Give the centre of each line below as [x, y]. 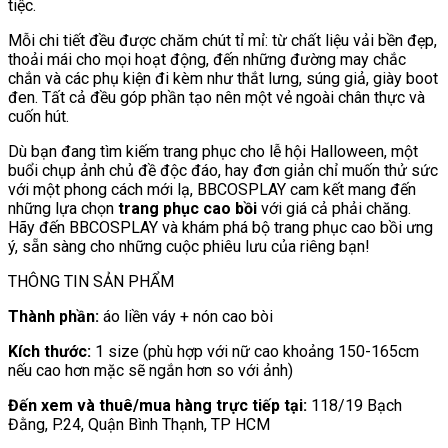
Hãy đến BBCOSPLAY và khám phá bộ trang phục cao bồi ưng [220, 227]
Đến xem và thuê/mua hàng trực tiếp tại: [157, 405]
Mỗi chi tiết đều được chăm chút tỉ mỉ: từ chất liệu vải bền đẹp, [222, 40]
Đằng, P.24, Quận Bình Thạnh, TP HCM [139, 424]
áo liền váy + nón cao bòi [186, 316]
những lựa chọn [63, 208]
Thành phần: [53, 316]
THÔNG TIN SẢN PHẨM [91, 281]
